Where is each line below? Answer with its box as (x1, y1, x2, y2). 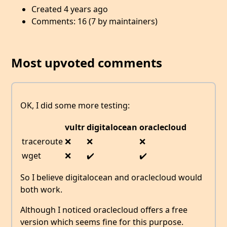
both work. (20, 183, 62, 195)
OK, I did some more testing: (20, 99, 130, 111)
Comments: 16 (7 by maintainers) (31, 16, 158, 27)
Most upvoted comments (11, 54, 163, 71)
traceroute (22, 135, 63, 147)
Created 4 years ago (31, 4, 108, 15)
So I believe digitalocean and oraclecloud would (20, 171, 202, 183)
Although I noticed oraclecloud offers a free (20, 204, 187, 215)
